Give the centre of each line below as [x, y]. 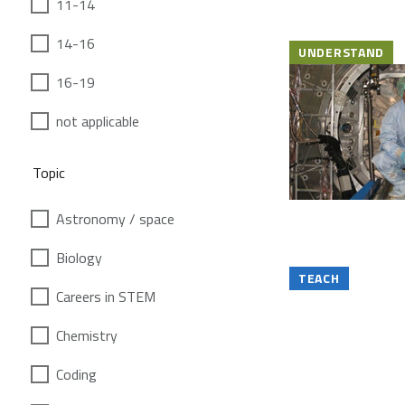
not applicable [98, 121]
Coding [76, 374]
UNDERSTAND [341, 52]
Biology [79, 257]
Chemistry [87, 335]
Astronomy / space [115, 218]
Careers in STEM [106, 296]
